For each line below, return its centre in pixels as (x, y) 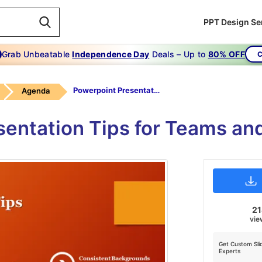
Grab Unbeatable (37, 54)
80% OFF (226, 54)
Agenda (36, 91)
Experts (229, 251)
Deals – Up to (179, 54)
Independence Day (111, 54)
